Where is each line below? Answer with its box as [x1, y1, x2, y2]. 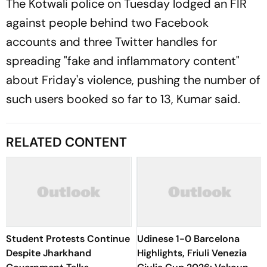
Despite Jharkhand [6, 247, 91, 259]
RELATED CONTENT [6, 133, 127, 151]
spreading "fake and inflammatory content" [6, 53, 240, 69]
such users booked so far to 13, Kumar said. [6, 91, 246, 107]
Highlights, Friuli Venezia [137, 247, 247, 259]
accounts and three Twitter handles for [6, 34, 217, 49]
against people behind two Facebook [6, 15, 209, 30]
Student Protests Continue [6, 232, 130, 245]
